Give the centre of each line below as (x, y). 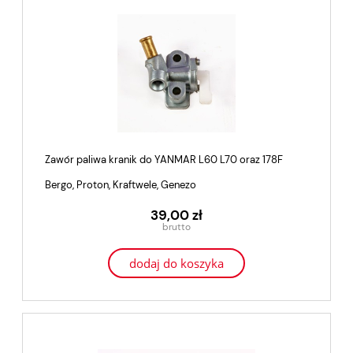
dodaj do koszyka (176, 264)
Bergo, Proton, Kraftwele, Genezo (121, 185)
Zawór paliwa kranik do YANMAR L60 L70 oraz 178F (164, 160)
